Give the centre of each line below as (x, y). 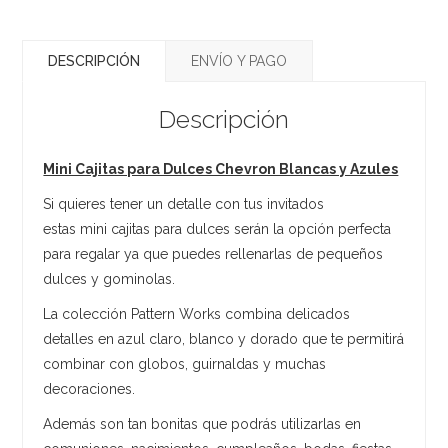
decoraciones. (89, 388)
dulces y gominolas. (109, 278)
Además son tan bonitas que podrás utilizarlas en (202, 423)
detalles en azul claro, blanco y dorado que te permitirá (224, 338)
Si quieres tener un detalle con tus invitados (184, 203)
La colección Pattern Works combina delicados (197, 313)
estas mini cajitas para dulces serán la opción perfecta (217, 228)
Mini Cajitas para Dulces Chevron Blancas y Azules (221, 168)
